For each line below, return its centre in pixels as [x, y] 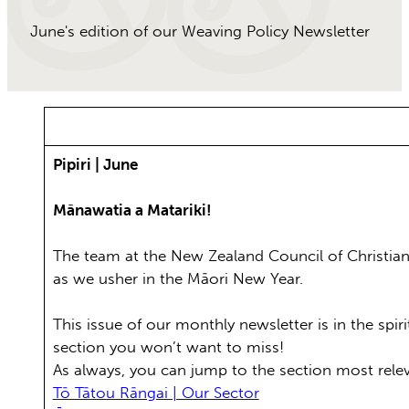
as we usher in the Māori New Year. [180, 278]
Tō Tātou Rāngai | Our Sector [156, 392]
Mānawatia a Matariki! [132, 210]
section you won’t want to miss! [170, 346]
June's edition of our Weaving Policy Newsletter [199, 31]
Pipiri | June [95, 164]
